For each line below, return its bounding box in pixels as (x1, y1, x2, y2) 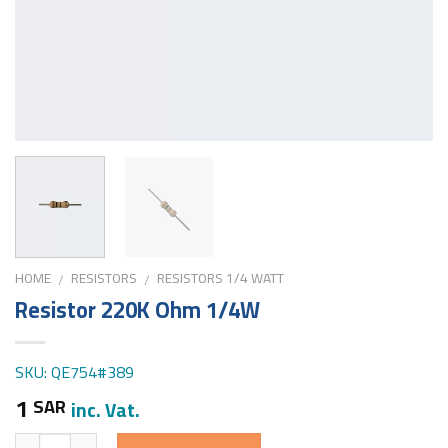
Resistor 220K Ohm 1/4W (15, 289, 260, 332)
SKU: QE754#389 (15, 357, 134, 388)
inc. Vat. (71, 392, 140, 429)
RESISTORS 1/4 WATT (157, 265, 285, 292)
